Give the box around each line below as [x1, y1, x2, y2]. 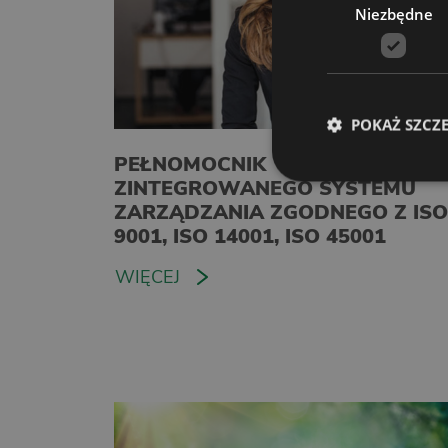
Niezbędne [354, 3, 433, 24]
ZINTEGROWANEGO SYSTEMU [114, 174, 416, 202]
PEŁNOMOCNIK [114, 150, 266, 178]
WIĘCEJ [115, 264, 180, 289]
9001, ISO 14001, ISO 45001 [114, 222, 386, 250]
